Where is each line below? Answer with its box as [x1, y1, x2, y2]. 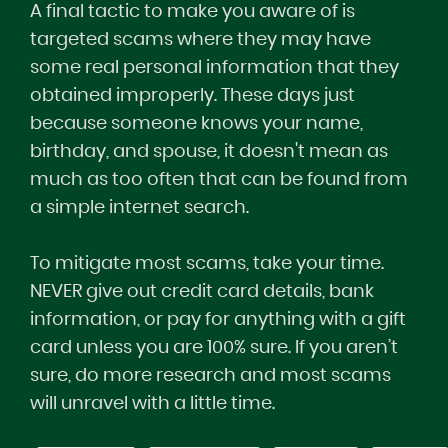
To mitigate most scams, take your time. [30, 255, 384, 273]
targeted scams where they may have [30, 31, 371, 49]
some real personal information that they [30, 59, 399, 77]
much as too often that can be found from [30, 171, 408, 189]
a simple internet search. [30, 199, 249, 217]
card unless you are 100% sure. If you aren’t [30, 339, 398, 357]
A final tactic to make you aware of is [30, 3, 355, 21]
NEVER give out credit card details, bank [30, 283, 374, 301]
